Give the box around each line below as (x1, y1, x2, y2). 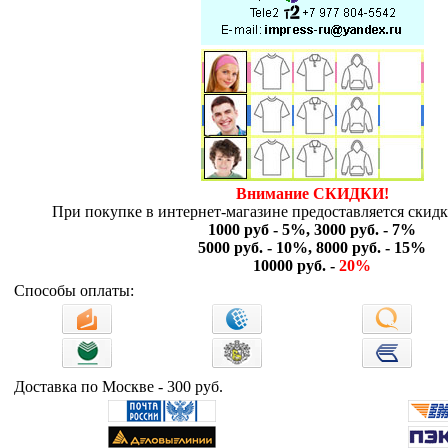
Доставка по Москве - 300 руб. (14, 378, 223, 395)
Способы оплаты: (14, 282, 134, 299)
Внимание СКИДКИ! (235, 185, 389, 202)
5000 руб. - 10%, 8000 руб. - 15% (198, 239, 426, 256)
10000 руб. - (253, 257, 339, 274)
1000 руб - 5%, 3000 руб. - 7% (208, 221, 416, 238)
